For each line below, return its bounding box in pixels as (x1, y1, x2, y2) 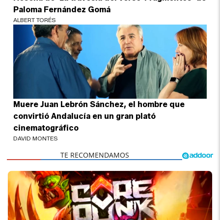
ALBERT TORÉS (13, 16, 56, 24)
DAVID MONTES (13, 135, 58, 142)
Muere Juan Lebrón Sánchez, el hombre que (13, 100, 185, 110)
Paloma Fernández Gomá (13, 5, 111, 15)
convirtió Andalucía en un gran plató (13, 111, 156, 121)
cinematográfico (13, 123, 79, 133)
